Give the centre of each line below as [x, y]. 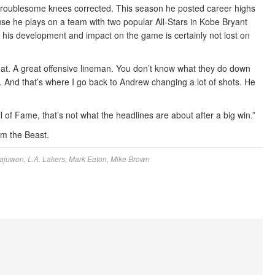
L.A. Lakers [46, 159]
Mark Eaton [88, 159]
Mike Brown [130, 159]
